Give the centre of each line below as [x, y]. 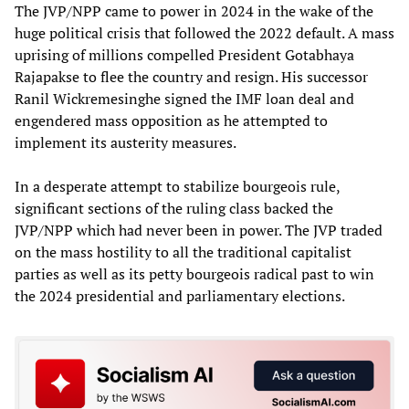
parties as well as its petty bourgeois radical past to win [194, 273]
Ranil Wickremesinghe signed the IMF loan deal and [184, 98]
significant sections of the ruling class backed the [174, 208]
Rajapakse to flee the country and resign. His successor [191, 76]
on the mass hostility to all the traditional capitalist [183, 252]
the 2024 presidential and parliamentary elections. [180, 295]
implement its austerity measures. [126, 142]
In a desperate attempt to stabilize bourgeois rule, [177, 186]
